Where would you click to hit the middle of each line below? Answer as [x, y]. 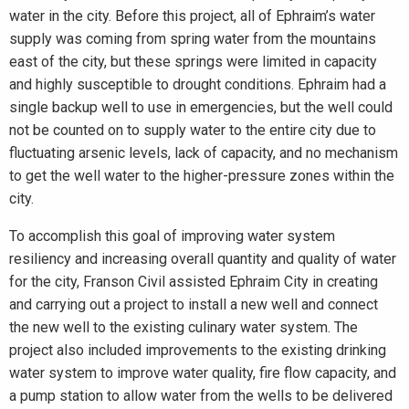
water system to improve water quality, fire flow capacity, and [203, 373]
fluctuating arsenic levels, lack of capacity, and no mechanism [204, 153]
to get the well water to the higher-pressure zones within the [202, 176]
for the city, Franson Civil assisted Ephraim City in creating [194, 282]
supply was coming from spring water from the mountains [193, 39]
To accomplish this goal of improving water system [172, 236]
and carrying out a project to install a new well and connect [194, 304]
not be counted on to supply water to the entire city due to [193, 130]
